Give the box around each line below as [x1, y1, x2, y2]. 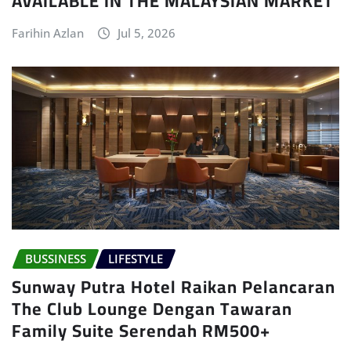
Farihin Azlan [12, 24, 84, 41]
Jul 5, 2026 [117, 24, 175, 41]
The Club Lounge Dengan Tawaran [12, 292, 292, 326]
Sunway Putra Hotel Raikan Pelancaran [12, 270, 335, 304]
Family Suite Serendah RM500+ [12, 314, 270, 348]
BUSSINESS [25, 250, 86, 266]
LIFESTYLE [108, 250, 163, 266]
